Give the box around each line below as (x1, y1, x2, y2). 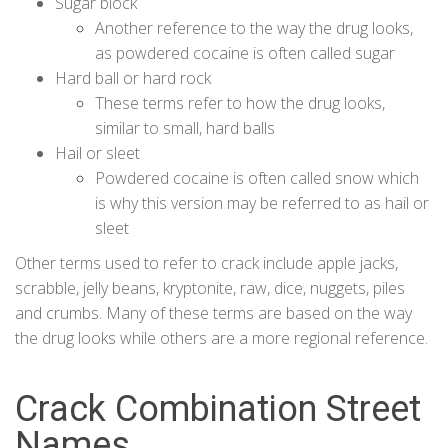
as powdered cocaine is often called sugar (95, 42, 395, 65)
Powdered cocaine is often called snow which (95, 167, 419, 190)
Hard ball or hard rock (55, 67, 211, 90)
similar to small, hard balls (95, 117, 275, 140)
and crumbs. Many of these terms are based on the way (15, 302, 412, 325)
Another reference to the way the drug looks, (95, 17, 413, 40)
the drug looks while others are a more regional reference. (15, 327, 428, 350)
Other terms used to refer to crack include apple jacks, (15, 252, 398, 275)
